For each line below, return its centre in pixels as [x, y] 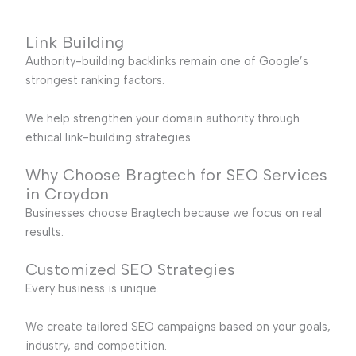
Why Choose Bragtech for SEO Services [176, 174]
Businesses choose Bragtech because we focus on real [173, 213]
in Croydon [67, 193]
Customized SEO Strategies [130, 270]
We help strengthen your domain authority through [162, 118]
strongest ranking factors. [95, 81]
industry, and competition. [96, 345]
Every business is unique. [92, 289]
